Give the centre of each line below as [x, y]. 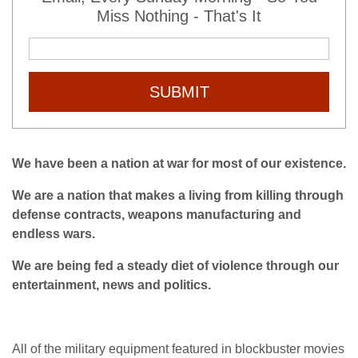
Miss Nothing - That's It [179, 16]
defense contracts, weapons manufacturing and [157, 214]
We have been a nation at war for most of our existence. [179, 163]
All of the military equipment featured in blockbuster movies [178, 348]
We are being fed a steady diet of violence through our [175, 265]
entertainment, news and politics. [111, 284]
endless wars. [54, 233]
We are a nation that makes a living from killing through [178, 195]
